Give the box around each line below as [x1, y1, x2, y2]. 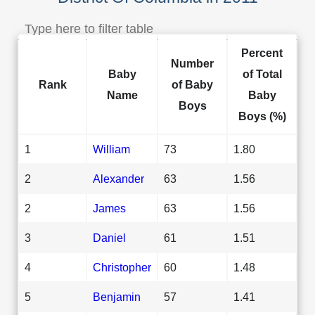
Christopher [93, 260, 151, 274]
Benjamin [93, 290, 141, 303]
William [93, 142, 130, 155]
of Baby [172, 77, 213, 91]
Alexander [93, 172, 144, 185]
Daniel [93, 231, 126, 244]
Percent [241, 46, 283, 59]
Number [171, 56, 214, 70]
